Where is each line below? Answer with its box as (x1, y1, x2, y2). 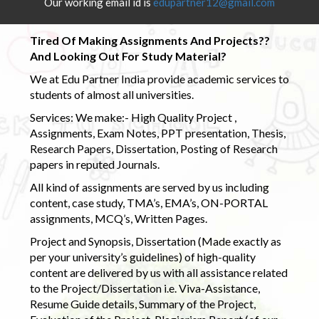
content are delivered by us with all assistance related (29, 265, 288, 279)
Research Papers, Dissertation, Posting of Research (29, 141, 278, 155)
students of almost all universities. (29, 87, 194, 101)
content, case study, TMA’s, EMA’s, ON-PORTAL (29, 195, 268, 209)
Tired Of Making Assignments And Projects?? (29, 33, 270, 47)
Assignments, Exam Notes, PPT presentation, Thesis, (29, 125, 286, 140)
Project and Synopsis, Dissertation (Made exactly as (29, 234, 281, 248)
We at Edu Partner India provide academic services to (29, 71, 289, 85)
